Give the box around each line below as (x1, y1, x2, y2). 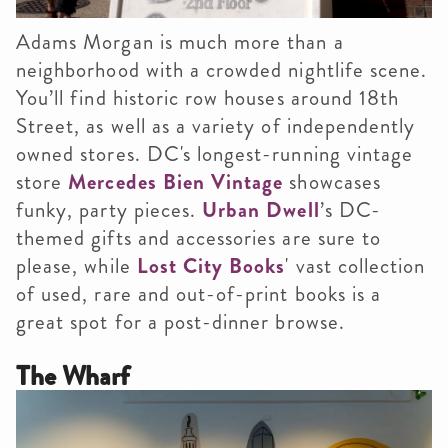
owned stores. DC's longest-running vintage (16, 138, 414, 169)
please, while (16, 250, 137, 281)
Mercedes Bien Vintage (68, 166, 284, 197)
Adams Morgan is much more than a (16, 26, 344, 57)
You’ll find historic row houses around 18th (16, 82, 400, 113)
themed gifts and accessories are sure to (16, 222, 381, 253)
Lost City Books (136, 250, 286, 281)
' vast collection (285, 250, 426, 281)
